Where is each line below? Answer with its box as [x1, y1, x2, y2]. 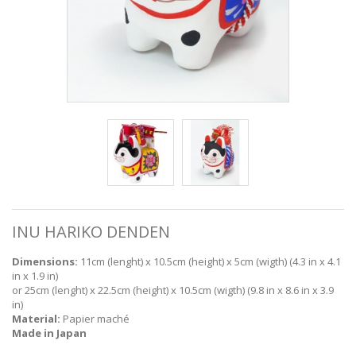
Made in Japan [12, 325, 87, 340]
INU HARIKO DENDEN [12, 220, 170, 242]
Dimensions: [12, 253, 78, 269]
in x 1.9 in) [12, 268, 58, 283]
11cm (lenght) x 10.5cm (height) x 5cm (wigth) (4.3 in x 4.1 [78, 253, 341, 269]
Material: [12, 311, 60, 326]
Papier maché [60, 311, 130, 326]
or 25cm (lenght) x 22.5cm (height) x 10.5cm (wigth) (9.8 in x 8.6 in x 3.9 [12, 282, 334, 297]
